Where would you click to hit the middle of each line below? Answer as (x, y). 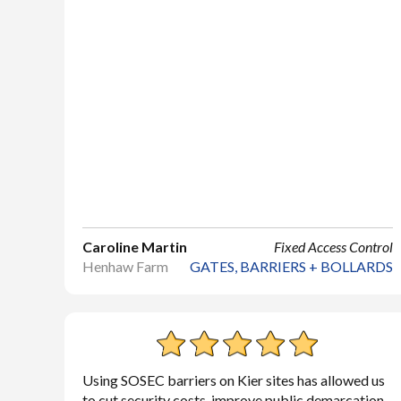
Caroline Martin (135, 247)
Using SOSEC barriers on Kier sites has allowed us (234, 380)
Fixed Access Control (333, 247)
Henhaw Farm (125, 266)
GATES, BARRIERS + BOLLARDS (291, 266)
